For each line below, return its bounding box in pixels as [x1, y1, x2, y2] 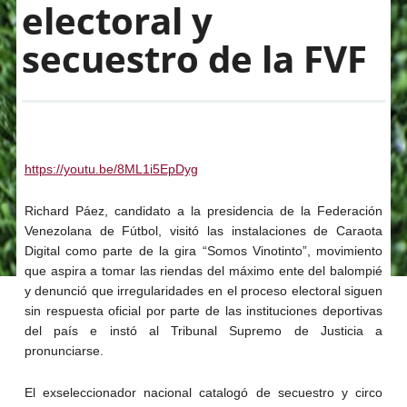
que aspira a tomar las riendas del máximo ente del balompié [24, 263, 383, 278]
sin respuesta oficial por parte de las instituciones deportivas [24, 303, 383, 318]
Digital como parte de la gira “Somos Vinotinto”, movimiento [24, 243, 383, 258]
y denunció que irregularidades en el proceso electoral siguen [24, 283, 383, 298]
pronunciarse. [24, 342, 104, 358]
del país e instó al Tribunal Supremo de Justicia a [24, 323, 383, 338]
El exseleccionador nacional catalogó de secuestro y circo [24, 384, 383, 400]
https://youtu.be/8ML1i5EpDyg [24, 161, 198, 176]
